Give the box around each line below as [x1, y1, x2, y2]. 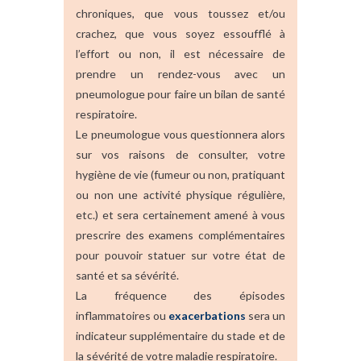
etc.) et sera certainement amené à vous [76, 207, 285, 222]
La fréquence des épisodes [76, 288, 285, 302]
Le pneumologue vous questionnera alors [76, 127, 285, 141]
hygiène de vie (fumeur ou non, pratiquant [76, 167, 285, 181]
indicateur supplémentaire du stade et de [76, 328, 285, 342]
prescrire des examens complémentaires [76, 227, 285, 242]
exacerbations [168, 308, 246, 322]
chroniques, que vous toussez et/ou [76, 6, 285, 20]
